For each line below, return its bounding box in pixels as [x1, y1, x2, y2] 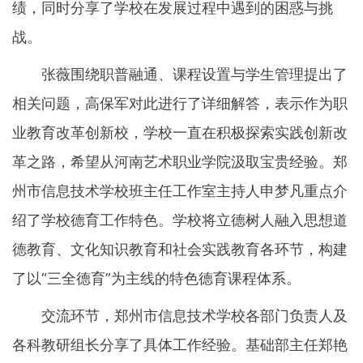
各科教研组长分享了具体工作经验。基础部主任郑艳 [12, 335, 348, 353]
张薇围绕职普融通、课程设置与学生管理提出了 [41, 65, 348, 83]
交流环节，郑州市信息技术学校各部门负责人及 [41, 306, 348, 324]
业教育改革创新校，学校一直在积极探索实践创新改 [12, 123, 348, 141]
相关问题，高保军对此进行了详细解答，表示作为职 [12, 94, 348, 112]
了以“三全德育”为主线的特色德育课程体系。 [12, 269, 301, 287]
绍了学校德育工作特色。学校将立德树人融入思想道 [12, 211, 348, 228]
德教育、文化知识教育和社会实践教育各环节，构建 [12, 240, 348, 258]
